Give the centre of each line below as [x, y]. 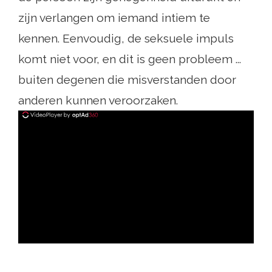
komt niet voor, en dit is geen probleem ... [130, 59]
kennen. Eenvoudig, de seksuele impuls [126, 39]
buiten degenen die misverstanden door [127, 80]
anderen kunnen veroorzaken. [98, 100]
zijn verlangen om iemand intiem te [114, 18]
